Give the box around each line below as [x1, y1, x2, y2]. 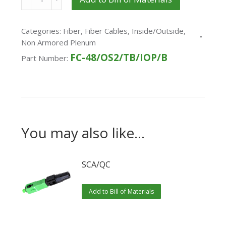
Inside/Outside [132, 26, 184, 36]
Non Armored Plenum [21, 37, 96, 48]
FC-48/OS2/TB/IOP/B [70, 51, 168, 65]
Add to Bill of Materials [89, 187, 154, 196]
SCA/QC [82, 159, 111, 171]
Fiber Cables [85, 26, 128, 36]
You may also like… [21, 123, 145, 143]
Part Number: [21, 53, 71, 64]
